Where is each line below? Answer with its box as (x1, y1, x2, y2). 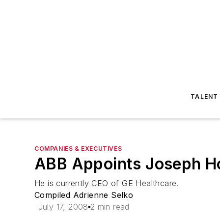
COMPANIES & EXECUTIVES (34, 145, 122, 152)
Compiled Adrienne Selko (34, 190, 134, 200)
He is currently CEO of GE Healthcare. (34, 178, 179, 188)
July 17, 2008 (38, 202, 88, 212)
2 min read (90, 202, 130, 212)
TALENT (191, 93, 219, 100)
